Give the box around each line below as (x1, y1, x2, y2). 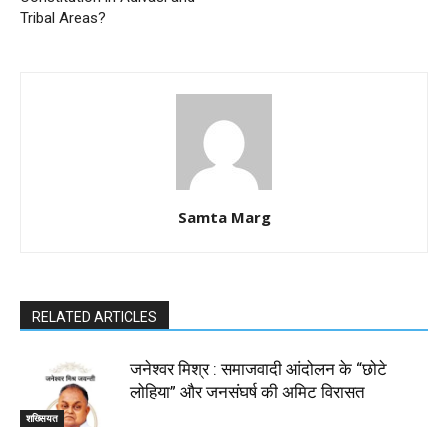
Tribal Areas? (20, 9, 106, 27)
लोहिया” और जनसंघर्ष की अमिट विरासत (130, 382, 365, 402)
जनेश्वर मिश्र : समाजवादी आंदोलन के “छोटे (130, 359, 387, 379)
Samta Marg (177, 207, 271, 227)
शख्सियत (26, 410, 58, 425)
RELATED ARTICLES (32, 309, 157, 325)
